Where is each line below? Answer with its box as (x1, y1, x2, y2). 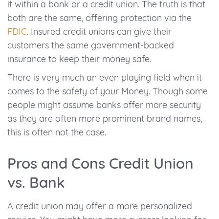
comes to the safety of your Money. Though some (7, 86, 208, 97)
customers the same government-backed (7, 40, 174, 51)
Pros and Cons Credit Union (7, 154, 194, 173)
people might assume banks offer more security (7, 99, 201, 111)
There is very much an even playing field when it (7, 72, 202, 84)
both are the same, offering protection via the (7, 12, 192, 24)
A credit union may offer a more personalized (7, 200, 192, 212)
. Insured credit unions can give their (27, 26, 172, 38)
